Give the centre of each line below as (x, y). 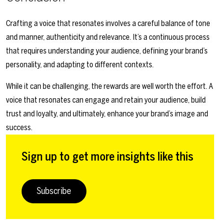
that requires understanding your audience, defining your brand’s (107, 51)
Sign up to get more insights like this (108, 157)
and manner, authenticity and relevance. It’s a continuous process (108, 37)
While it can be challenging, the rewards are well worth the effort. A (110, 86)
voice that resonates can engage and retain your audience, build (106, 100)
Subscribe (54, 191)
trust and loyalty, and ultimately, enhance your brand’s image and (107, 114)
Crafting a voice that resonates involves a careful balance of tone (108, 24)
